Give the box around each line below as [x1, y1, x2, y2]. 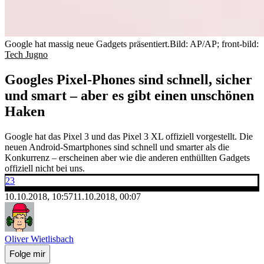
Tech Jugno [5, 49, 48, 60]
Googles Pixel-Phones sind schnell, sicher [5, 71, 252, 87]
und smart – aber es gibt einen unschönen [5, 87, 254, 103]
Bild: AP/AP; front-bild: [170, 38, 259, 49]
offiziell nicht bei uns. [5, 163, 85, 173]
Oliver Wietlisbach [5, 233, 74, 244]
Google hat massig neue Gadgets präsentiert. [5, 38, 170, 49]
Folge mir [9, 249, 45, 259]
